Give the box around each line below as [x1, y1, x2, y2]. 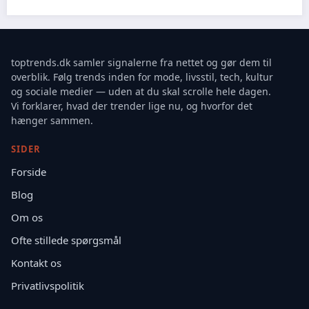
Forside [11, 164, 46, 179]
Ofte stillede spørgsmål [11, 232, 121, 247]
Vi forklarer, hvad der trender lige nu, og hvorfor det [11, 99, 252, 112]
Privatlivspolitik [11, 278, 84, 292]
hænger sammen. [11, 113, 93, 127]
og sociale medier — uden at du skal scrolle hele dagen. [11, 84, 271, 98]
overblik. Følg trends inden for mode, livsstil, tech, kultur [11, 70, 273, 83]
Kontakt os [11, 255, 61, 270]
